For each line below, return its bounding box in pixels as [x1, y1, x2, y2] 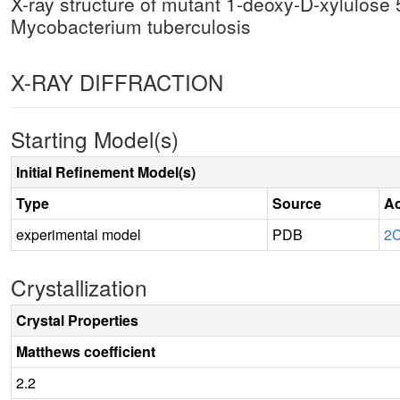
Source [272, 192, 321, 213]
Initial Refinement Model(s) [16, 161, 196, 182]
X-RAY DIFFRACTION [11, 65, 223, 97]
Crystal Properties [16, 309, 138, 330]
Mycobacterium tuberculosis [11, 12, 251, 39]
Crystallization [11, 271, 147, 303]
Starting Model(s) [11, 122, 179, 154]
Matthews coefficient [16, 340, 155, 362]
